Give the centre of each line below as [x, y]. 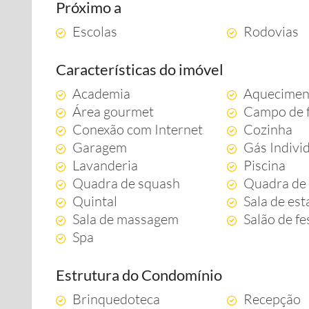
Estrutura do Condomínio [139, 275]
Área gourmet [113, 111]
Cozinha [268, 129]
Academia [101, 93]
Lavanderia [105, 165]
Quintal [95, 201]
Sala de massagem [126, 219]
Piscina [265, 165]
